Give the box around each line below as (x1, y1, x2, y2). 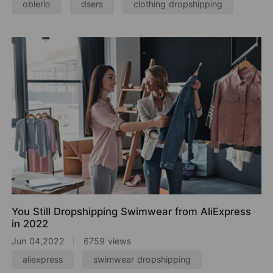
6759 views (83, 235, 132, 246)
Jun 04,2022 (12, 235, 65, 246)
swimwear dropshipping (93, 253, 191, 264)
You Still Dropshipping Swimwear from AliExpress (12, 205, 252, 218)
